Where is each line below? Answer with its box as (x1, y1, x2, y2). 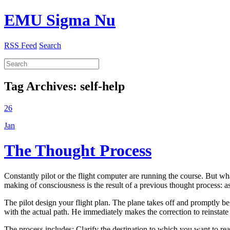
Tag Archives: (4, 79, 80, 93)
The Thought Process (4, 141, 151, 160)
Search (39, 41, 61, 50)
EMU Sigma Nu (4, 11, 116, 30)
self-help (80, 79, 125, 93)
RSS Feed (4, 41, 37, 50)
